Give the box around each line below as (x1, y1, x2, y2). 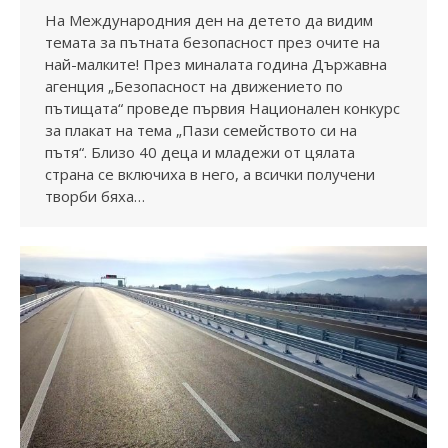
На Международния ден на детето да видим (45, 10, 373, 31)
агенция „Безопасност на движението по (45, 76, 343, 97)
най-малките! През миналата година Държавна (45, 54, 387, 75)
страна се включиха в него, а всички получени (45, 164, 375, 185)
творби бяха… (45, 186, 145, 207)
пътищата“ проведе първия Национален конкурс (45, 98, 400, 119)
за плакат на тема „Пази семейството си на (45, 120, 357, 141)
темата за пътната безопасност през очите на (45, 32, 380, 53)
